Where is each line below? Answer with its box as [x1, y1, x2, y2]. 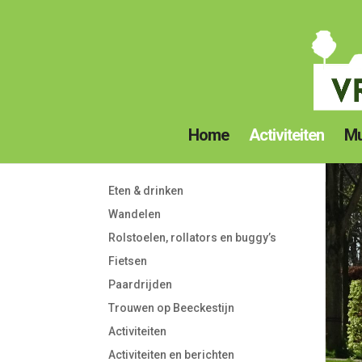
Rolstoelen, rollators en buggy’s [108, 230, 277, 244]
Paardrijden [108, 277, 173, 291]
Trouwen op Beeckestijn [108, 301, 235, 314]
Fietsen [108, 254, 148, 267]
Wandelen [108, 207, 162, 221]
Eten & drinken [108, 183, 184, 197]
